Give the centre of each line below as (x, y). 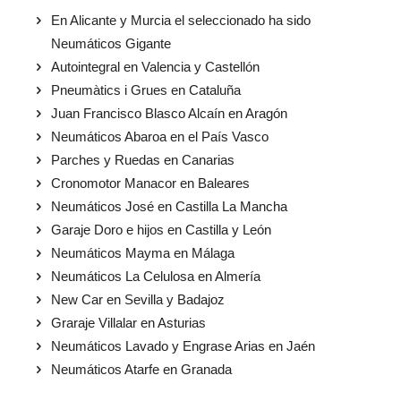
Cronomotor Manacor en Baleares (150, 183)
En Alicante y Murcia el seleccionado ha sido (181, 21)
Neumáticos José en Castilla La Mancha (169, 207)
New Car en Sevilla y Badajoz (138, 300)
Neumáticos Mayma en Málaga (143, 253)
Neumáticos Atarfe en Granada (141, 370)
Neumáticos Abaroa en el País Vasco (160, 137)
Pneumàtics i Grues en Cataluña (146, 90)
